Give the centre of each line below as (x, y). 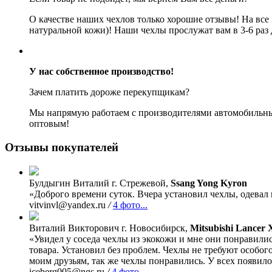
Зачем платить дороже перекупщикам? (109, 92)
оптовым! (49, 124)
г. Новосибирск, (155, 228)
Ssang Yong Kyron (209, 183)
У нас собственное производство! (101, 72)
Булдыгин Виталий (69, 183)
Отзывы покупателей (62, 147)
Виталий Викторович (74, 228)
